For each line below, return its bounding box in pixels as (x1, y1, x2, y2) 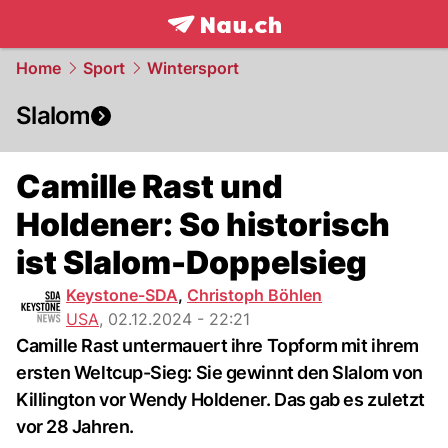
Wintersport (147, 58, 239, 78)
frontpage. (166, 35, 257, 57)
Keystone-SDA (66, 285, 178, 305)
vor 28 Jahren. (16, 416, 134, 437)
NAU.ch (256, 35, 321, 57)
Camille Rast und (16, 167, 283, 206)
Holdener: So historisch (16, 205, 390, 244)
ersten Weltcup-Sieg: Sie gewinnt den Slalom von (16, 362, 423, 383)
